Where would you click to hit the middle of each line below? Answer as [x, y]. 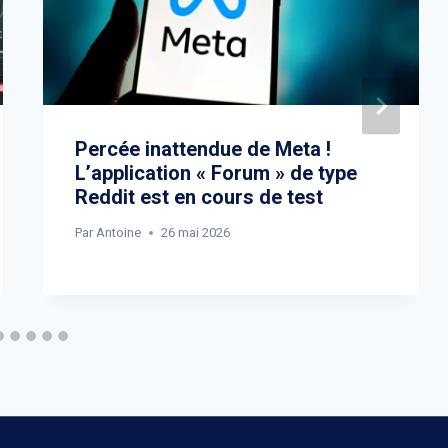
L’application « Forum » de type [215, 173]
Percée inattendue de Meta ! [202, 149]
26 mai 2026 [195, 233]
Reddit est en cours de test [198, 197]
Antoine [118, 233]
